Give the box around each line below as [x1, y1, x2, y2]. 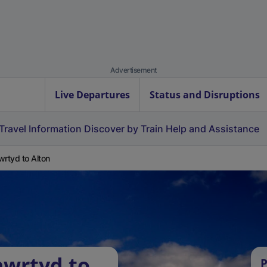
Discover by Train [84, 123, 163, 135]
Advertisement [110, 66, 157, 74]
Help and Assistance [166, 123, 259, 135]
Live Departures [55, 88, 130, 101]
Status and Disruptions [150, 88, 260, 101]
